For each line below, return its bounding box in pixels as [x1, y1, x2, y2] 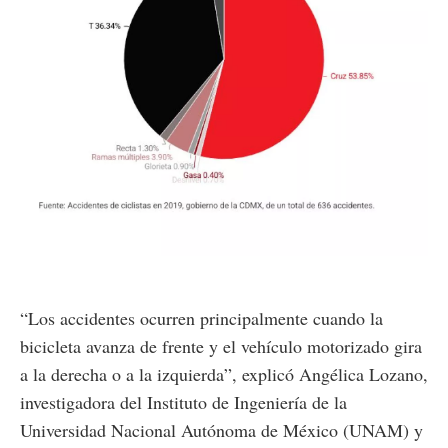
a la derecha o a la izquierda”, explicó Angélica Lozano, [20, 361, 428, 386]
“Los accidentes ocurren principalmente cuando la [20, 305, 383, 330]
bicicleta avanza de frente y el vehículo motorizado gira [20, 333, 422, 358]
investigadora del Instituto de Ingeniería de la [20, 389, 347, 414]
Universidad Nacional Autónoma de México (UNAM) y [20, 417, 423, 442]
